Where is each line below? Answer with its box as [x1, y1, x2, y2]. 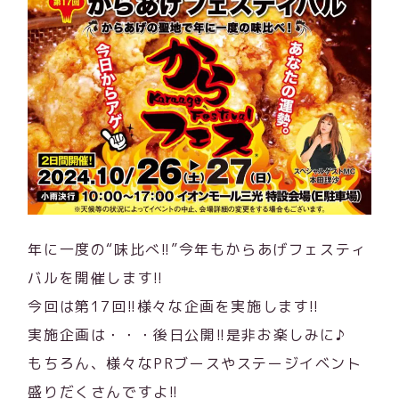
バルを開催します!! [28, 267, 164, 288]
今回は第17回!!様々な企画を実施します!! [28, 296, 320, 316]
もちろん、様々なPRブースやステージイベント [28, 353, 362, 373]
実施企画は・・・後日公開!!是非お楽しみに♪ [28, 324, 346, 345]
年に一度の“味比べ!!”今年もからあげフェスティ [28, 239, 367, 259]
